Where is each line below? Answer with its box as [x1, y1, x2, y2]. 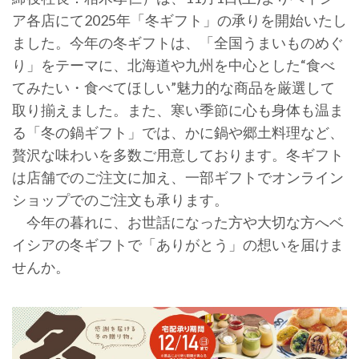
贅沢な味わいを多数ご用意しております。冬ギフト [12, 146, 344, 163]
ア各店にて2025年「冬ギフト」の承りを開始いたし [12, 11, 347, 29]
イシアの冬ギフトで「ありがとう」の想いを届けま [12, 236, 344, 253]
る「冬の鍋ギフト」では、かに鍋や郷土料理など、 [12, 123, 344, 141]
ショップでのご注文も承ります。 [12, 191, 228, 208]
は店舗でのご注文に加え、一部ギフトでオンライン [12, 168, 344, 186]
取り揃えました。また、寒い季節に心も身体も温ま [12, 101, 344, 119]
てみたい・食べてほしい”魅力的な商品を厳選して [12, 79, 335, 96]
